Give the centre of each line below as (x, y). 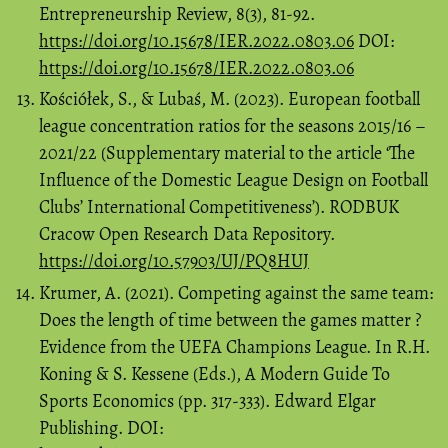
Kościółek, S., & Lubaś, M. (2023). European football (229, 99)
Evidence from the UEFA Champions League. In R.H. (234, 346)
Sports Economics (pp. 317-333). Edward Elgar (207, 400)
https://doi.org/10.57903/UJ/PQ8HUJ (174, 261)
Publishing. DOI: (101, 427)
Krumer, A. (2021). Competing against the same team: (236, 292)
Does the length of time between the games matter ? (230, 319)
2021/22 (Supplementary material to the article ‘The (227, 153)
